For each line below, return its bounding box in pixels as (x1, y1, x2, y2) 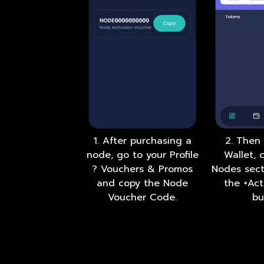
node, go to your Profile (86, 148, 199, 163)
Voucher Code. (108, 190, 177, 205)
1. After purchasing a (93, 134, 192, 148)
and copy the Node (97, 176, 189, 191)
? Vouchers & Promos (92, 162, 193, 177)
